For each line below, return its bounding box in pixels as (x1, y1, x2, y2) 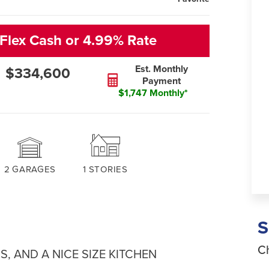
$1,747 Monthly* (118, 87, 189, 99)
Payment (142, 75, 181, 87)
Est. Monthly (135, 63, 189, 75)
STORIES (88, 164, 128, 175)
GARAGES (12, 164, 56, 175)
